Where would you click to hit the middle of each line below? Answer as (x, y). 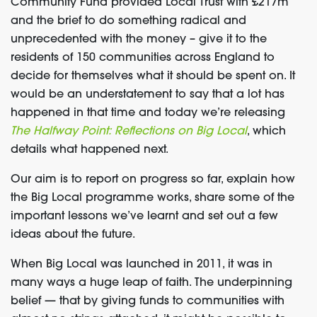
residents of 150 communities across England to (143, 58)
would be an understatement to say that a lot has (148, 95)
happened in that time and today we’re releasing (148, 113)
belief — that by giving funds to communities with (148, 301)
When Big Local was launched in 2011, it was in (142, 265)
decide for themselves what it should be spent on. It (153, 76)
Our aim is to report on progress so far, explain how (153, 180)
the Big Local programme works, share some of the (152, 198)
